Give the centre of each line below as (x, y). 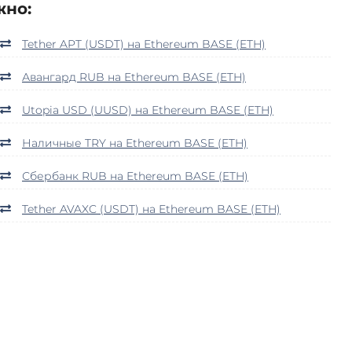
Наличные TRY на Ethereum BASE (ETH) (135, 143)
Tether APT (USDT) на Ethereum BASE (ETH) (144, 44)
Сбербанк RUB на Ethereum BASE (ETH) (135, 176)
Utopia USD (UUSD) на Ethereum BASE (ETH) (148, 110)
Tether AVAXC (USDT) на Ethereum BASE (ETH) (151, 209)
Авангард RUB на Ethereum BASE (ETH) (134, 77)
